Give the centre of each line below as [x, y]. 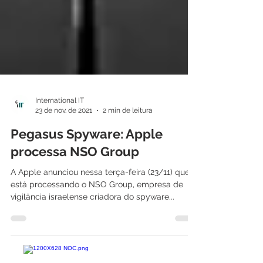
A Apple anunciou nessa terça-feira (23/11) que [100, 195]
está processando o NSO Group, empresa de [97, 208]
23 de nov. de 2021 [64, 134]
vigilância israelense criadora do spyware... [92, 220]
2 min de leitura [128, 134]
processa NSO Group [75, 175]
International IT [60, 124]
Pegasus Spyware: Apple [87, 157]
